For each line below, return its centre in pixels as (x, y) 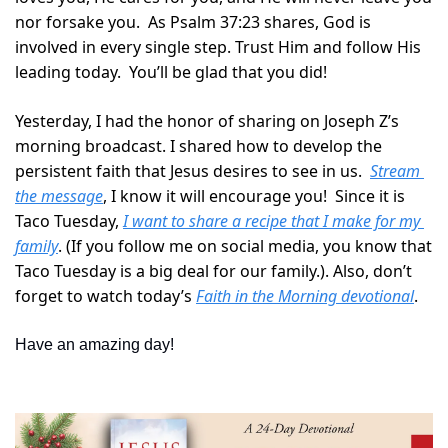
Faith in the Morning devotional (305, 296)
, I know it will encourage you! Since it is (254, 196)
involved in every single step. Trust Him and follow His (218, 47)
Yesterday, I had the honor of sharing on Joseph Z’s (207, 121)
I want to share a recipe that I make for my (271, 221)
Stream (395, 171)
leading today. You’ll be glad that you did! (171, 72)
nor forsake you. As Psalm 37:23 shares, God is (193, 22)
